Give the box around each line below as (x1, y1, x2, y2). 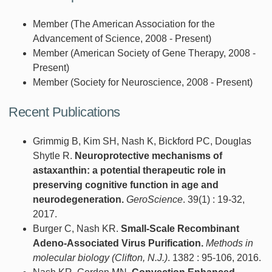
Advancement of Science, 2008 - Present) (33, 33, 211, 44)
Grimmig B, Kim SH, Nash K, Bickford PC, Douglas (33, 135, 251, 146)
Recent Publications (8, 104, 120, 120)
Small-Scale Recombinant (121, 223, 239, 234)
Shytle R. (33, 150, 75, 161)
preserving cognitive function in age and (33, 179, 219, 190)
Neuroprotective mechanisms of (75, 150, 222, 161)
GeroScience (126, 194, 183, 205)
